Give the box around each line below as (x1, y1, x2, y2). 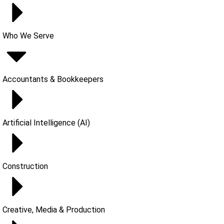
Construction (2, 161, 48, 171)
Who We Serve (2, 31, 54, 40)
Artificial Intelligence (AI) (2, 118, 90, 127)
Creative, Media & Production (2, 205, 105, 214)
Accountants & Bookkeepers (2, 74, 103, 84)
